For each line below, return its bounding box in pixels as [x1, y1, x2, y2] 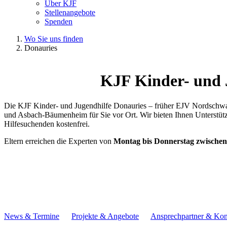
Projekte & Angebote [71, 211, 139, 220]
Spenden [45, 17, 72, 26]
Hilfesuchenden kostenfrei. [4, 119, 90, 128]
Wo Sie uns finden [24, 34, 83, 43]
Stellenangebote [45, 8, 95, 17]
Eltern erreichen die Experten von [4, 136, 113, 145]
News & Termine [4, 211, 59, 220]
